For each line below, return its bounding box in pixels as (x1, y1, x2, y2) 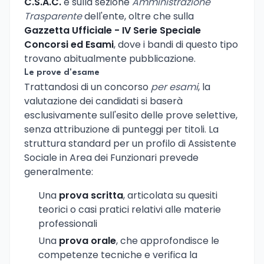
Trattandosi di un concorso (24, 80, 151, 94)
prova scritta (59, 188, 123, 202)
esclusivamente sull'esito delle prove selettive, (24, 108, 237, 122)
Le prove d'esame (24, 68, 100, 77)
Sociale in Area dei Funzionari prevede (24, 150, 199, 164)
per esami (151, 80, 198, 94)
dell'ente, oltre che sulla (82, 9, 194, 23)
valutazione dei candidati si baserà (24, 94, 183, 108)
